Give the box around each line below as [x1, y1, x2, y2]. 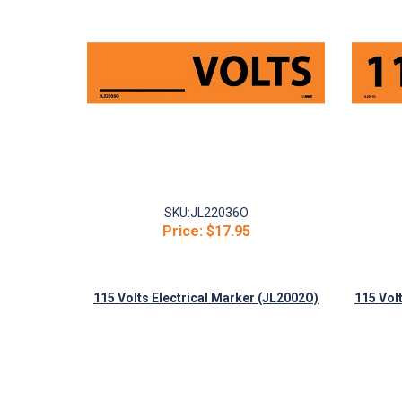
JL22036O [189, 205, 249, 220]
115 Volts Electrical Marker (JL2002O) [93, 291, 319, 305]
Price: [162, 223, 203, 240]
